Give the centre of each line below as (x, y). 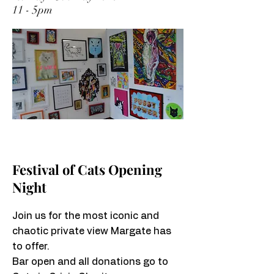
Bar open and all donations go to (90, 262)
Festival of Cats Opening (87, 169)
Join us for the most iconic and (86, 216)
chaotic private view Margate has (92, 231)
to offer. (32, 246)
